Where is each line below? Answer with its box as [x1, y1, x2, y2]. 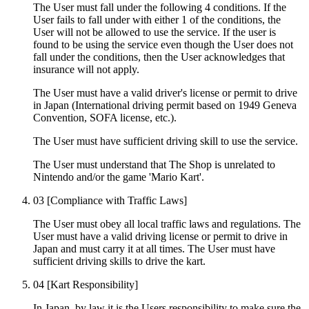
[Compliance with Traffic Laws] [47, 194, 187, 206]
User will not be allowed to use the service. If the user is [33, 26, 276, 38]
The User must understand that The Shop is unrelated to [33, 158, 275, 170]
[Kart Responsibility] [47, 278, 138, 290]
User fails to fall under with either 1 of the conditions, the [33, 13, 281, 26]
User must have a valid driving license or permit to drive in [33, 230, 288, 242]
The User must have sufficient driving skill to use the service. [33, 134, 298, 147]
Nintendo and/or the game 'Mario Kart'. [33, 170, 204, 183]
